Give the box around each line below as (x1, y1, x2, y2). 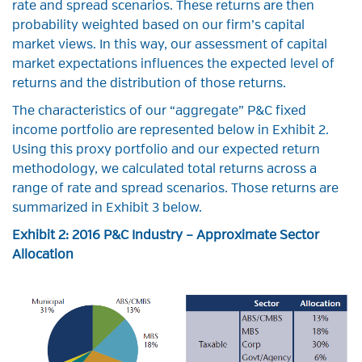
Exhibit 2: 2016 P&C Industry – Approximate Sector (12, 229, 319, 242)
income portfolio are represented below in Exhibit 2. (12, 124, 329, 137)
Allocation (12, 248, 74, 262)
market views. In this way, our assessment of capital (12, 38, 327, 52)
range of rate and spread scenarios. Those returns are (12, 182, 339, 196)
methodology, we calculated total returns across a (12, 162, 317, 176)
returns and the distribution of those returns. (12, 77, 286, 90)
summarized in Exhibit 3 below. (12, 201, 202, 215)
